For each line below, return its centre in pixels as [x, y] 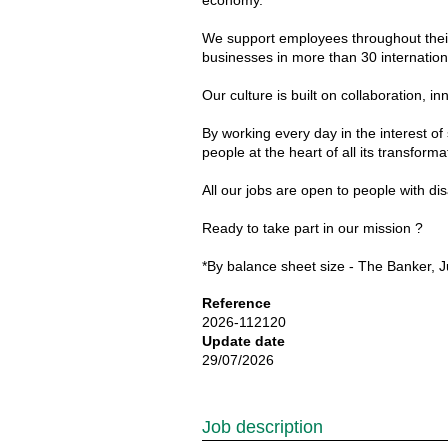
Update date [243, 341]
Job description [262, 427]
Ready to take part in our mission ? [312, 228]
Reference [236, 303]
